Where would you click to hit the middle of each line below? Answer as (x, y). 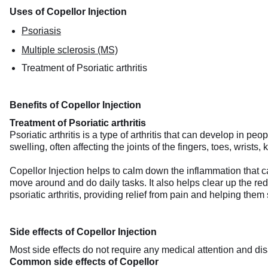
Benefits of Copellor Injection (75, 105)
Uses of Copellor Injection (68, 12)
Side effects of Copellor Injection (83, 232)
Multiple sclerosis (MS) (70, 50)
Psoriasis (41, 31)
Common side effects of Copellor (84, 262)
